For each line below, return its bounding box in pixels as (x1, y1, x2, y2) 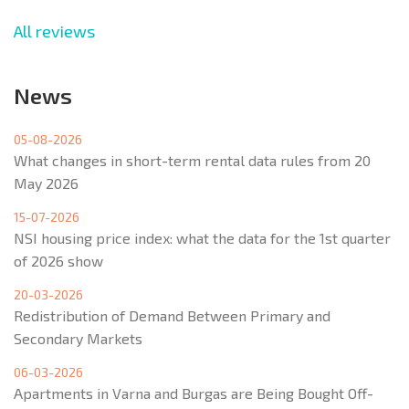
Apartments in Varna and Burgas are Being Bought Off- (14, 383, 373, 402)
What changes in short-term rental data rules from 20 (14, 151, 371, 169)
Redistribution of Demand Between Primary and (14, 306, 330, 324)
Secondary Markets (14, 329, 142, 347)
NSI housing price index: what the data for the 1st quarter (14, 228, 391, 246)
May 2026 (14, 173, 79, 192)
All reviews (14, 20, 95, 41)
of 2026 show (14, 251, 103, 269)
